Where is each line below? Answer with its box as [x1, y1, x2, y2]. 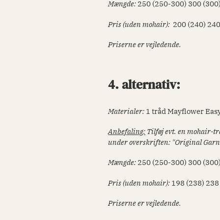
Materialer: [108, 106, 146, 116]
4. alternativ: [108, 76, 184, 94]
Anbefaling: [108, 127, 146, 136]
